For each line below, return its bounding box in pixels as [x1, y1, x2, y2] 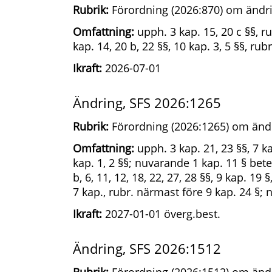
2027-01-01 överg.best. [102, 206, 220, 221]
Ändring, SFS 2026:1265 [73, 93, 221, 112]
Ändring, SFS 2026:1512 [73, 239, 221, 257]
